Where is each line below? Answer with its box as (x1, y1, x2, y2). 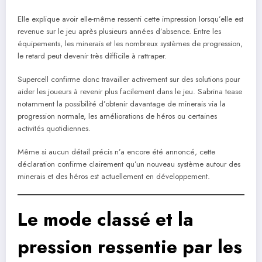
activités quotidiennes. (18, 123, 91, 135)
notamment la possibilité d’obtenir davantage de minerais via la (18, 98, 226, 110)
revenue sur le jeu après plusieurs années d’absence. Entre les (18, 25, 221, 37)
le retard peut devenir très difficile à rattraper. (18, 50, 167, 61)
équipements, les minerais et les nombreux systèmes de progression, (18, 37, 243, 49)
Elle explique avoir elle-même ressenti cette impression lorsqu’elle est (18, 13, 243, 25)
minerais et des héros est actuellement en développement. (18, 171, 210, 182)
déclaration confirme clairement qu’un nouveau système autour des (18, 158, 240, 170)
